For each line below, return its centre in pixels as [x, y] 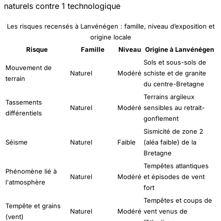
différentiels [24, 113]
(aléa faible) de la [170, 142]
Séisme [17, 142]
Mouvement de [29, 68]
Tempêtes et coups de [178, 201]
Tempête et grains [33, 206]
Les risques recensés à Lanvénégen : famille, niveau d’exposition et [110, 26]
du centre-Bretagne [174, 84]
